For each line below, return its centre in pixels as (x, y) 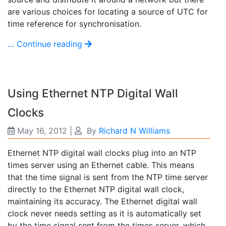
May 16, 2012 (42, 131)
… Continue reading (46, 44)
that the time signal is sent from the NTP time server (108, 177)
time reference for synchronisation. (74, 24)
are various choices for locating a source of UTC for (108, 12)
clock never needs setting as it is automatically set (104, 214)
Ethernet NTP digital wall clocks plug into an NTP (102, 153)
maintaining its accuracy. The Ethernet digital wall (102, 202)
